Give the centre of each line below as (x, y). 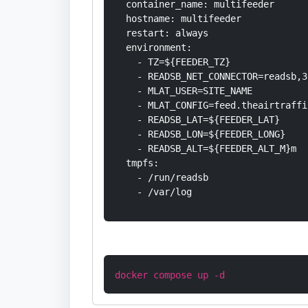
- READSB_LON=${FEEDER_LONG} (200, 134)
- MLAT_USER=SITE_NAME (184, 91)
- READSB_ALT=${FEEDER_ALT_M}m (206, 148)
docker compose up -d (170, 275)
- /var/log (153, 192)
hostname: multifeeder (178, 19)
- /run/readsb (162, 177)
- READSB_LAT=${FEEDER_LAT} (197, 120)
